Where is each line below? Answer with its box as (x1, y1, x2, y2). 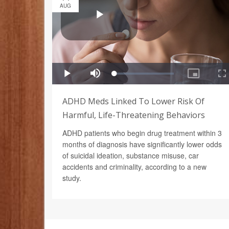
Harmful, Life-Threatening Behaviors (62, 109, 205, 121)
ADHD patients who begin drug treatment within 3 (62, 127, 222, 138)
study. (62, 172, 81, 183)
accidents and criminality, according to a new (62, 161, 207, 172)
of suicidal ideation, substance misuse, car (62, 150, 199, 161)
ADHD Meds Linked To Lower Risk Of (62, 95, 204, 107)
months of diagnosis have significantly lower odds (62, 139, 222, 149)
